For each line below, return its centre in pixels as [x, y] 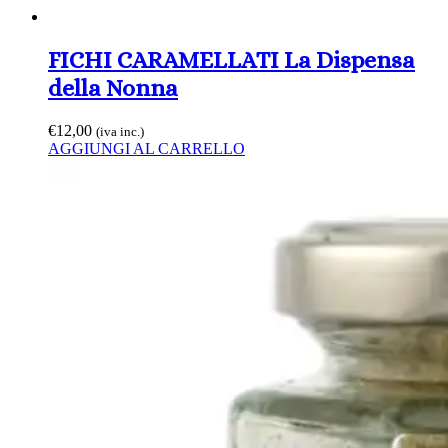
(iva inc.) [120, 132]
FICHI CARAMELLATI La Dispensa [231, 60]
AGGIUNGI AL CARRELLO [146, 149]
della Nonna [113, 88]
